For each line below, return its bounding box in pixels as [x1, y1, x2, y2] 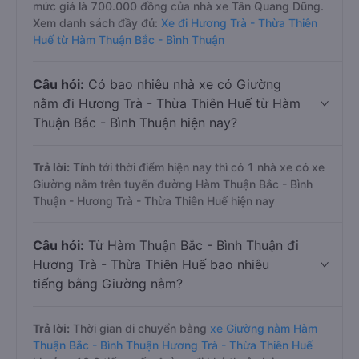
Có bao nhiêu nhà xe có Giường [84, 76, 281, 92]
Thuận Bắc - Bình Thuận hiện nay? [33, 115, 237, 131]
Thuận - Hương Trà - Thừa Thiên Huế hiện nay [33, 194, 275, 208]
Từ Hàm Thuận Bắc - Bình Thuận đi [84, 237, 299, 253]
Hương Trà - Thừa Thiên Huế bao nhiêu [33, 256, 269, 272]
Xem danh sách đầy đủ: [33, 16, 161, 30]
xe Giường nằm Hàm [210, 321, 317, 335]
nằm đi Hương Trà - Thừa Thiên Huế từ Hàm [33, 95, 301, 111]
